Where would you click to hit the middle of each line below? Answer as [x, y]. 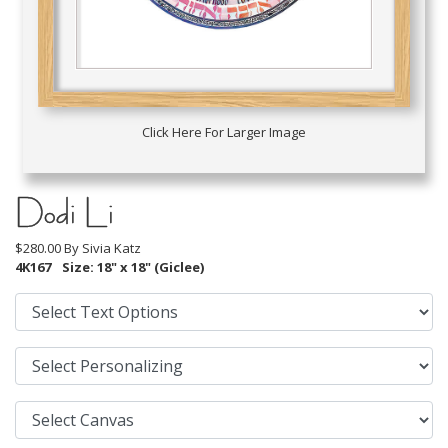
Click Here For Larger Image [223, 132]
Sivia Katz [111, 248]
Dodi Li [64, 212]
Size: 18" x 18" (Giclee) [131, 267]
